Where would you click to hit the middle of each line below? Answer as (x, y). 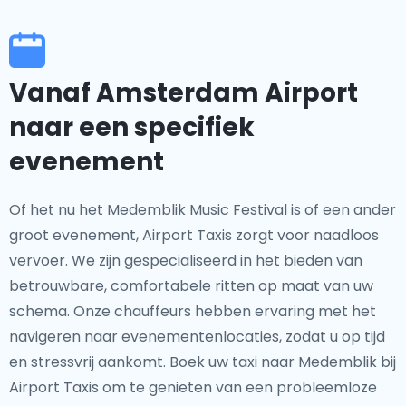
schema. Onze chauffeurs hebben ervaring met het (193, 311)
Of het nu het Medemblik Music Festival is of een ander (203, 210)
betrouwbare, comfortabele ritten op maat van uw (191, 286)
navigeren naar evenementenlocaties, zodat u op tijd (197, 337)
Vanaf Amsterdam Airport (184, 93)
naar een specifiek (132, 127)
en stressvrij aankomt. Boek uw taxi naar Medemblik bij (203, 362)
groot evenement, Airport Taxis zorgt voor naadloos (194, 235)
